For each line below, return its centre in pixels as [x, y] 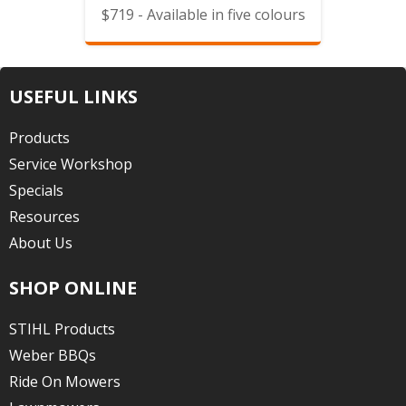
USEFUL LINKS [73, 97]
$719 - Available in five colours [203, 14]
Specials [36, 190]
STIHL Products [62, 329]
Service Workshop [71, 164]
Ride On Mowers [65, 382]
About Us [41, 243]
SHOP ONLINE [73, 288]
